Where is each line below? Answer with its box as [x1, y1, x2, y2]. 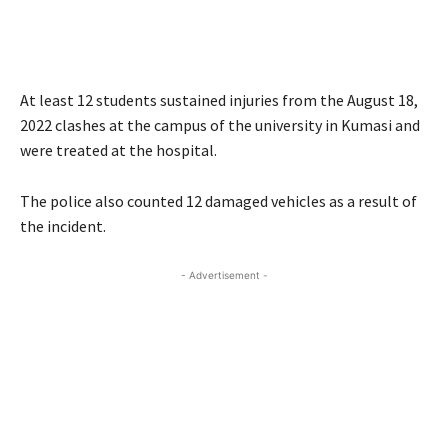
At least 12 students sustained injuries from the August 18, [20, 90, 418, 110]
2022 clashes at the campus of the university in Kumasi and [20, 115, 420, 135]
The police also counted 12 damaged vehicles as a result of [20, 191, 417, 211]
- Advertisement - [180, 269, 268, 281]
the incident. [20, 216, 106, 236]
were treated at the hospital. [20, 140, 217, 160]
